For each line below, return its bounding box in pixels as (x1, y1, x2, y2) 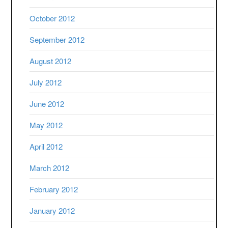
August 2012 (30, 55, 72, 67)
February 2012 (30, 184, 78, 195)
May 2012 (30, 120, 63, 131)
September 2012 (30, 34, 85, 45)
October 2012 (30, 13, 75, 24)
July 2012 (30, 77, 62, 88)
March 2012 (30, 162, 70, 174)
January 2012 (30, 205, 75, 216)
